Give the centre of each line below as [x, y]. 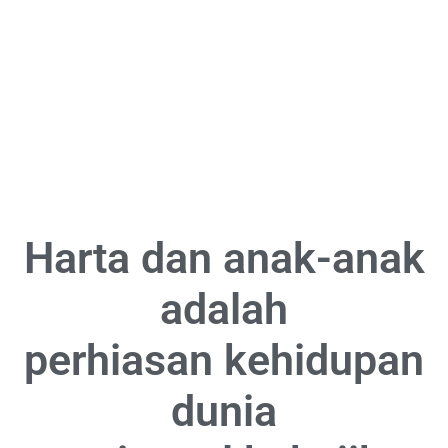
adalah [224, 309]
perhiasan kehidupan [224, 360]
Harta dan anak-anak [224, 258]
